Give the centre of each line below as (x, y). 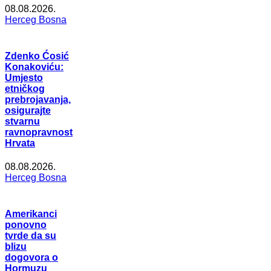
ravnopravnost (39, 132)
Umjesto (24, 77)
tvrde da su (31, 236)
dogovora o (31, 258)
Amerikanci (31, 214)
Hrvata (20, 143)
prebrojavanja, (38, 99)
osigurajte (28, 110)
